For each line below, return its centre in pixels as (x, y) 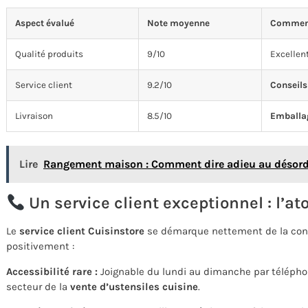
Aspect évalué (45, 23)
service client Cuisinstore (82, 231)
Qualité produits (49, 54)
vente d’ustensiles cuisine (134, 286)
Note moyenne (178, 23)
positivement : (40, 246)
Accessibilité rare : (52, 271)
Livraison (34, 116)
